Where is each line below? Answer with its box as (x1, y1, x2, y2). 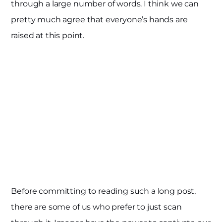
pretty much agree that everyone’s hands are (11, 15, 188, 25)
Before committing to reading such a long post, (11, 186, 196, 196)
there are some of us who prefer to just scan (11, 202, 182, 212)
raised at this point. (11, 31, 86, 41)
